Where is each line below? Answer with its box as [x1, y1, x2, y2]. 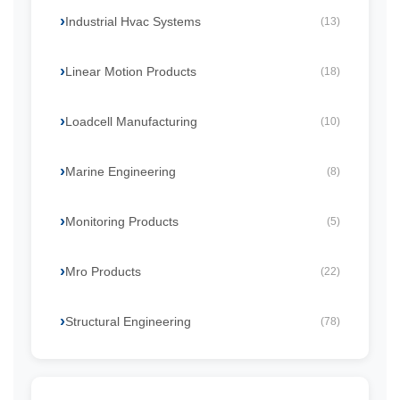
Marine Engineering [65, 164, 176, 179]
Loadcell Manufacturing [65, 114, 197, 129]
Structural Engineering [65, 314, 191, 329]
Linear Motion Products [65, 64, 196, 79]
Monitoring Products [65, 214, 179, 229]
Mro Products [65, 264, 141, 279]
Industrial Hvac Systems [65, 14, 201, 29]
